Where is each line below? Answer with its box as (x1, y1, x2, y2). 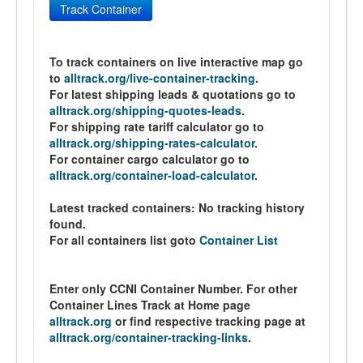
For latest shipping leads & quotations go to (49, 86, 296, 102)
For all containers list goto (49, 232, 199, 248)
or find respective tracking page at (112, 313, 305, 329)
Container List (199, 232, 278, 248)
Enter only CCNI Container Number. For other (49, 280, 297, 297)
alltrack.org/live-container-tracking (64, 70, 255, 86)
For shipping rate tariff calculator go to (49, 118, 264, 135)
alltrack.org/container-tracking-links (49, 329, 248, 345)
